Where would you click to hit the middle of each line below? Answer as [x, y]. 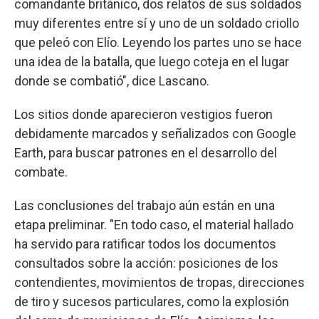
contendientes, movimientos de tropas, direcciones [159, 282]
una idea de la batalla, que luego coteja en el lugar [152, 61]
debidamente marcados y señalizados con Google [155, 133]
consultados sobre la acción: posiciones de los [146, 263]
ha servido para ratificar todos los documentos [145, 244]
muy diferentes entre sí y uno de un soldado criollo [157, 23]
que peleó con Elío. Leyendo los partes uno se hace [158, 42]
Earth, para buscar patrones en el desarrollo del [146, 152]
